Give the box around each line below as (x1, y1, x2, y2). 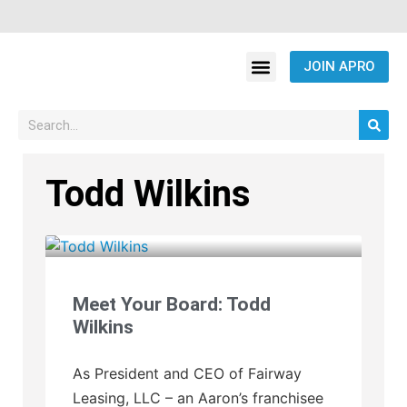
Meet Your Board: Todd (73, 293, 271, 315)
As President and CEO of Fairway (73, 364, 302, 382)
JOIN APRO (303, 58, 375, 74)
